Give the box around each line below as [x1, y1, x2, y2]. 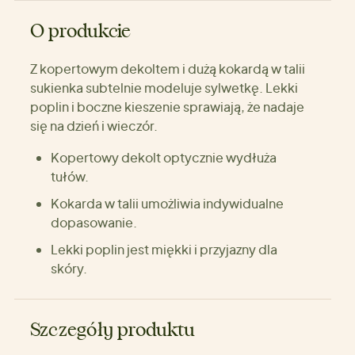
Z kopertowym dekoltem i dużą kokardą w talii [30, 60, 305, 78]
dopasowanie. [50, 214, 137, 231]
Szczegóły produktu [30, 322, 196, 341]
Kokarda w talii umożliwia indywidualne [50, 195, 284, 212]
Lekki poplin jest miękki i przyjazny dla [50, 241, 277, 258]
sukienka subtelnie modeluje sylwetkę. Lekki [30, 79, 298, 97]
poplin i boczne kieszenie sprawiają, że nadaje [30, 98, 304, 116]
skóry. [50, 260, 87, 277]
